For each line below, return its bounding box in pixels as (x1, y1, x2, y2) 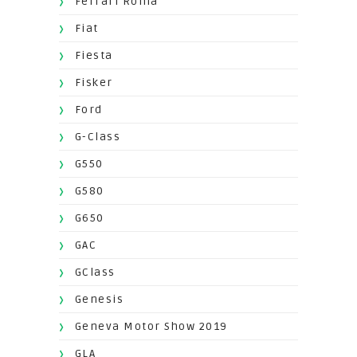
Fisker (74, 76, 113, 90)
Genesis (74, 292, 124, 307)
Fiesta (74, 49, 113, 63)
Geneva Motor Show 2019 (74, 320, 228, 334)
